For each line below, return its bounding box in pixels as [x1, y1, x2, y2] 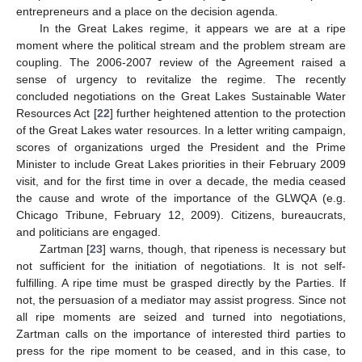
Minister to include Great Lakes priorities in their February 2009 [16, 157, 346, 170]
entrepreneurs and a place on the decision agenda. [16, 4, 278, 18]
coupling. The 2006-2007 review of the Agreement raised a [16, 55, 346, 69]
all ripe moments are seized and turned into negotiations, [16, 309, 346, 323]
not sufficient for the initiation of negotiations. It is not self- [16, 259, 346, 272]
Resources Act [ [16, 106, 97, 120]
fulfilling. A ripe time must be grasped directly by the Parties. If [16, 276, 346, 289]
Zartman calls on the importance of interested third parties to [16, 326, 346, 340]
